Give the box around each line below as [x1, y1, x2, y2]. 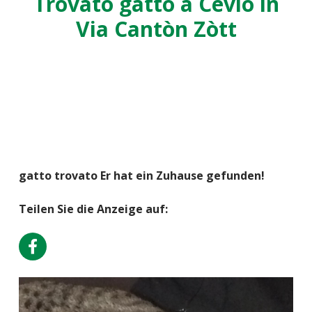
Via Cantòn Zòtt [75, 14, 237, 43]
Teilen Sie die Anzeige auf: [19, 201, 168, 217]
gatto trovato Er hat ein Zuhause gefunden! [19, 167, 265, 183]
